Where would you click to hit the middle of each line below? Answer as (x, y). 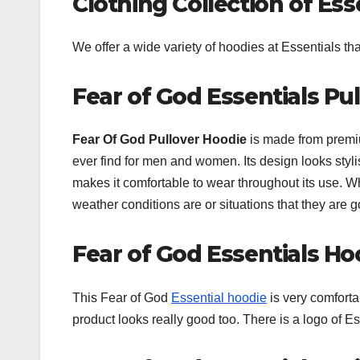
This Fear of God (122, 297)
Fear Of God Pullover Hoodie (161, 140)
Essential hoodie (219, 297)
